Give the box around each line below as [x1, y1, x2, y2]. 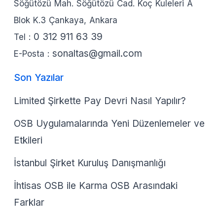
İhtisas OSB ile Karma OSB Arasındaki [14, 180, 178, 191]
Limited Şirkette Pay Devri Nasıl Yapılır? [14, 95, 186, 107]
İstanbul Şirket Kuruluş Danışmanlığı [14, 157, 166, 169]
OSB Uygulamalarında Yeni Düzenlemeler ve [14, 117, 205, 129]
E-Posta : [14, 49, 52, 59]
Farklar [14, 196, 44, 208]
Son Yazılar [14, 72, 64, 83]
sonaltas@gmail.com [52, 48, 142, 60]
